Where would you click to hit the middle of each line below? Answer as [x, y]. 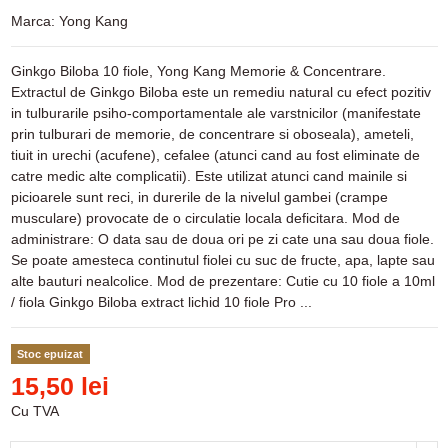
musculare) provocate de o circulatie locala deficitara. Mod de [205, 218]
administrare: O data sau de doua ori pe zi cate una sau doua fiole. [222, 239]
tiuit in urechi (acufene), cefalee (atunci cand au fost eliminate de [215, 155]
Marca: [32, 21]
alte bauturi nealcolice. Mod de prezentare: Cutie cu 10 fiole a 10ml [222, 281]
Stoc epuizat [50, 353]
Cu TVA [34, 410]
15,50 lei [59, 386]
